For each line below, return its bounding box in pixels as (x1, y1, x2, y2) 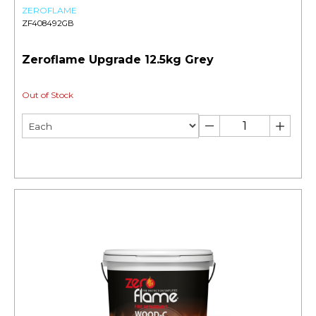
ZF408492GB (22, 18, 74, 29)
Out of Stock (22, 90, 73, 101)
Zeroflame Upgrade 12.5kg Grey (22, 53, 214, 67)
